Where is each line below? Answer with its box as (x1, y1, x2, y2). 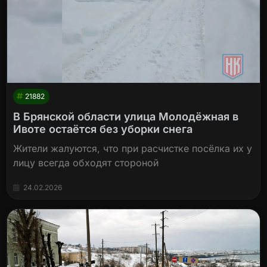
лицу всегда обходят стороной (13, 156, 159, 169)
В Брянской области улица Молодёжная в (13, 110, 239, 123)
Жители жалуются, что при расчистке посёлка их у (13, 142, 253, 154)
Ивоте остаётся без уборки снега (13, 122, 193, 135)
